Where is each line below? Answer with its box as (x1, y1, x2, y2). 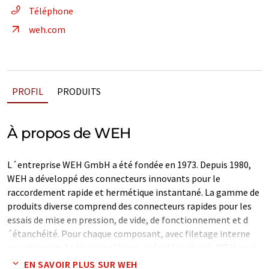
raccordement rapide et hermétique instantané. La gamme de (7, 186, 259, 198)
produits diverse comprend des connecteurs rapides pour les (7, 200, 252, 212)
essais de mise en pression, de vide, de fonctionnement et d (7, 214, 248, 226)
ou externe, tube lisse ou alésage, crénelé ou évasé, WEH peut (7, 241, 257, 253)
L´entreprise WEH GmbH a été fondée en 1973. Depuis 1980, (7, 159, 251, 171)
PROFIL (12, 85, 43, 97)
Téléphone (29, 5, 73, 17)
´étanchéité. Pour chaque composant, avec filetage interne (7, 228, 250, 240)
